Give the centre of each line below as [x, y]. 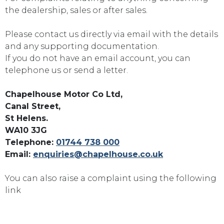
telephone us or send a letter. [66, 70]
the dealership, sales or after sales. [76, 10]
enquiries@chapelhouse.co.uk [98, 154]
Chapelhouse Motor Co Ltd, [64, 94]
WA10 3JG [26, 130]
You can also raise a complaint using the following [111, 178]
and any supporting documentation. [82, 46]
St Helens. [26, 118]
